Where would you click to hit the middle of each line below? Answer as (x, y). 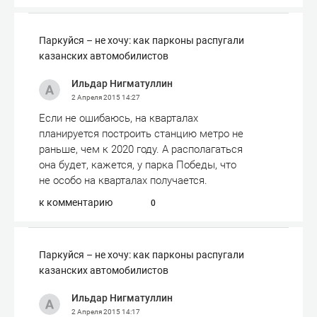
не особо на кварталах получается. (123, 180)
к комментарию (76, 202)
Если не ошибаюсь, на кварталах (119, 118)
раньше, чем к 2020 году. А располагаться (141, 149)
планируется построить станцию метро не (141, 134)
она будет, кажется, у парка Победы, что (138, 165)
